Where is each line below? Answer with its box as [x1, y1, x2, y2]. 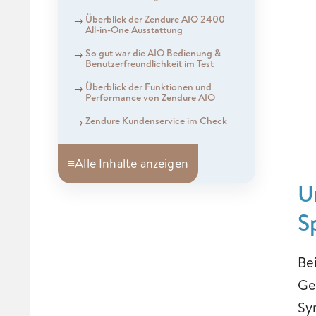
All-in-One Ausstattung [85, 22, 185, 37]
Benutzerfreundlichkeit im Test [85, 56, 214, 71]
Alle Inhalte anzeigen [75, 154, 188, 172]
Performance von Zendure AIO [85, 90, 217, 104]
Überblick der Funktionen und [85, 79, 212, 94]
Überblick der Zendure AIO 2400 [85, 11, 225, 26]
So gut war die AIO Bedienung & [85, 45, 221, 60]
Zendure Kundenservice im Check [85, 113, 227, 128]
